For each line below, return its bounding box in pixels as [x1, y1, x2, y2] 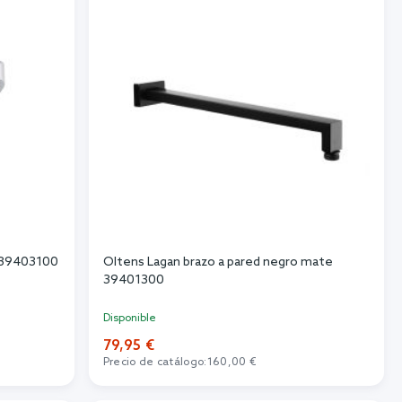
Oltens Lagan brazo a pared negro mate [102, 254, 333, 270]
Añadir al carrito [186, 383, 287, 399]
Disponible [102, 311, 156, 325]
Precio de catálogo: [102, 355, 207, 369]
